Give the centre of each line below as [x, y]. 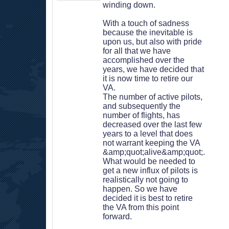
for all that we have [137, 51]
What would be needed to [149, 161]
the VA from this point [141, 207]
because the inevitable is [148, 32]
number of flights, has [141, 115]
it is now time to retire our [148, 78]
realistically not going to [145, 180]
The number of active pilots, [153, 97]
